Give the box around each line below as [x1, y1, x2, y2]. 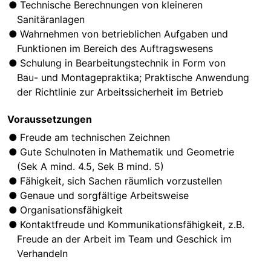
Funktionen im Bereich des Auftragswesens [17, 42, 216, 55]
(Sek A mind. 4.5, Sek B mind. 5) [17, 160, 164, 173]
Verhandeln [17, 247, 68, 260]
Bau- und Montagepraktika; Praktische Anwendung [17, 71, 249, 84]
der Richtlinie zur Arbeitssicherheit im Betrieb [17, 86, 223, 99]
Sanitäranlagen [17, 13, 88, 26]
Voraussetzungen [7, 113, 92, 126]
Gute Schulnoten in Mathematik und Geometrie [20, 146, 235, 158]
